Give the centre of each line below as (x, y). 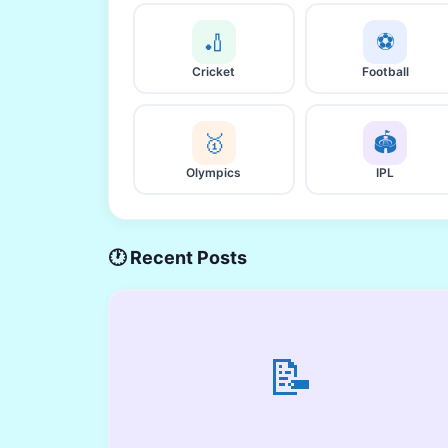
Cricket (214, 71)
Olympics (214, 172)
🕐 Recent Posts (177, 257)
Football (385, 71)
